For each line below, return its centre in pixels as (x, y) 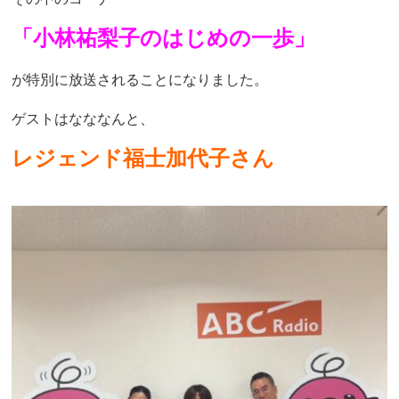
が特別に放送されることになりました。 (140, 80)
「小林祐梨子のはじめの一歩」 (164, 38)
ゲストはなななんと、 (83, 119)
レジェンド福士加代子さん (143, 158)
